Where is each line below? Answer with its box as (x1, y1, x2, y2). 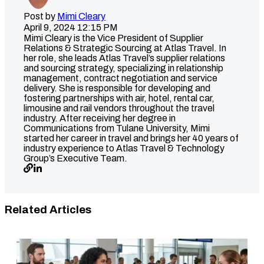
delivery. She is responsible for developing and (24, 82, 210, 93)
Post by (24, 11, 57, 21)
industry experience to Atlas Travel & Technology (24, 143, 225, 153)
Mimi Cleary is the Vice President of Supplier (24, 32, 203, 43)
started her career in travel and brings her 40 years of (24, 133, 239, 143)
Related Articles (5, 204, 91, 216)
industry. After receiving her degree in (24, 113, 176, 123)
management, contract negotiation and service (24, 72, 217, 83)
